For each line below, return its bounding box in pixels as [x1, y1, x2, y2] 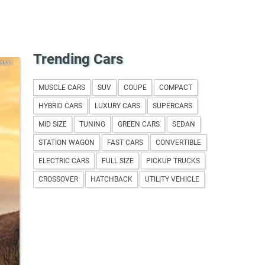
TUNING [79, 119, 105, 128]
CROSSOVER [38, 174, 78, 183]
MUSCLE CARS [38, 83, 85, 92]
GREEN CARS [118, 119, 160, 128]
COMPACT [159, 83, 192, 92]
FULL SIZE [102, 156, 134, 165]
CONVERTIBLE [156, 138, 201, 147]
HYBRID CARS [38, 101, 82, 110]
